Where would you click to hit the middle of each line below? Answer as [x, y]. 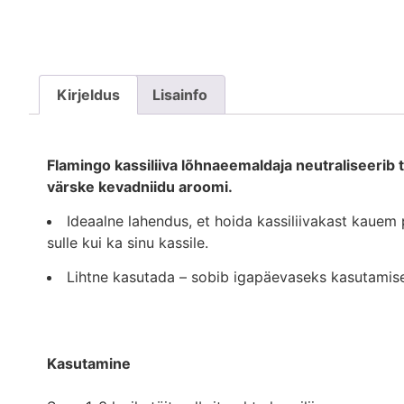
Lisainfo [179, 94]
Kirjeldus [89, 94]
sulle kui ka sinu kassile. [128, 242]
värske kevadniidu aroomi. [140, 186]
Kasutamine [89, 364]
